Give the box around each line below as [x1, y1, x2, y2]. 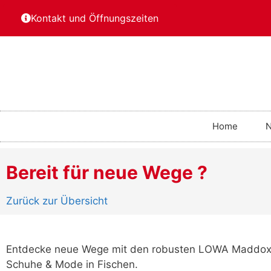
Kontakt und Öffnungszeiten [31, 12, 158, 24]
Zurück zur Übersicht [6, 194, 108, 207]
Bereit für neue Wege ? [6, 161, 207, 183]
